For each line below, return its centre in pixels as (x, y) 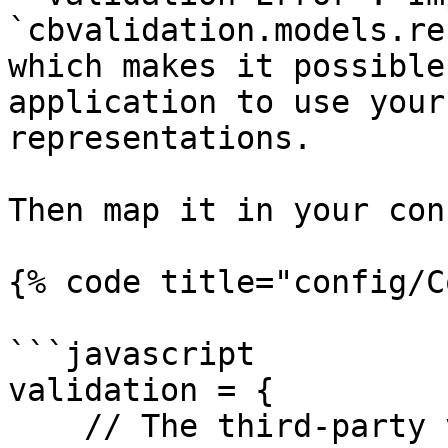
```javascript (131, 354)
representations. (160, 138)
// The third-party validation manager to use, (46, 426)
